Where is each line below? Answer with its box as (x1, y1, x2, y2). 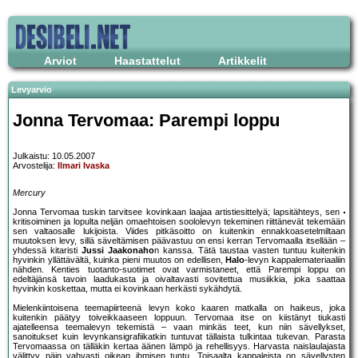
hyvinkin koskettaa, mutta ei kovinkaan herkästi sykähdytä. (13, 284, 242, 294)
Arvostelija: (13, 161, 58, 171)
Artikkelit (218, 54, 267, 67)
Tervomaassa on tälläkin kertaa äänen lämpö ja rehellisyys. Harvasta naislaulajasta (13, 341, 345, 352)
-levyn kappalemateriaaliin (245, 255, 345, 265)
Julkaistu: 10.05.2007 (13, 151, 95, 161)
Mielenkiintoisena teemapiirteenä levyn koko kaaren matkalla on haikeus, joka (13, 303, 345, 313)
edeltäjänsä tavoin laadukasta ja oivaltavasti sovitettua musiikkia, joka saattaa (13, 274, 345, 284)
